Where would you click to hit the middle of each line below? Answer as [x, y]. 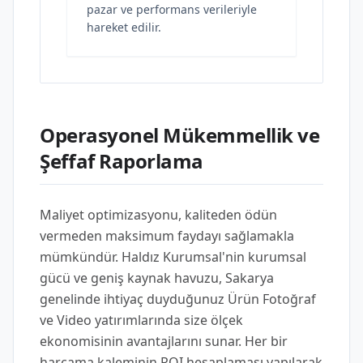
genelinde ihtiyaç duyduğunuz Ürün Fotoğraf [178, 299]
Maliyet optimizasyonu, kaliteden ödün [158, 215]
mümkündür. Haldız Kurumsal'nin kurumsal [173, 257]
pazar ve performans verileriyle [172, 9]
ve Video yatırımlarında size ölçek [141, 320]
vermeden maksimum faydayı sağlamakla [167, 236]
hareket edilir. [124, 27]
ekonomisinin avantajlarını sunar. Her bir [164, 341]
